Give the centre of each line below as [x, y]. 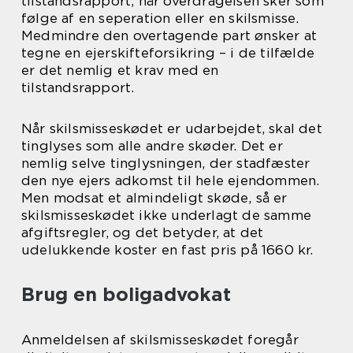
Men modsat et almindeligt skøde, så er [154, 198]
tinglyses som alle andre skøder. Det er [152, 146]
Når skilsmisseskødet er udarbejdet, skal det [172, 128]
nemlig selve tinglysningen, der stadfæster [166, 163]
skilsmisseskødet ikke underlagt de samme [167, 215]
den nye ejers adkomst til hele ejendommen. [171, 180]
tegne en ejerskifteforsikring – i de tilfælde [168, 53]
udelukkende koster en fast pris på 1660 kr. [167, 250]
